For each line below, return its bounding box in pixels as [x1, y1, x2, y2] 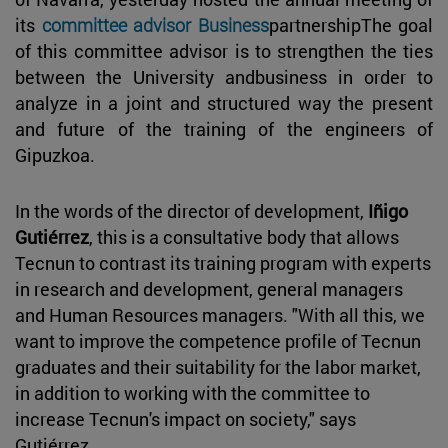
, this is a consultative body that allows [89, 224, 399, 249]
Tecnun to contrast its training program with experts [15, 250, 431, 275]
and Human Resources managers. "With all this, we [15, 302, 425, 327]
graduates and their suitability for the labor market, [15, 354, 421, 379]
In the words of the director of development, [15, 198, 364, 223]
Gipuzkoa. [15, 142, 95, 167]
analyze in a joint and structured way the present [15, 90, 433, 115]
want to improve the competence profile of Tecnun [15, 328, 421, 353]
